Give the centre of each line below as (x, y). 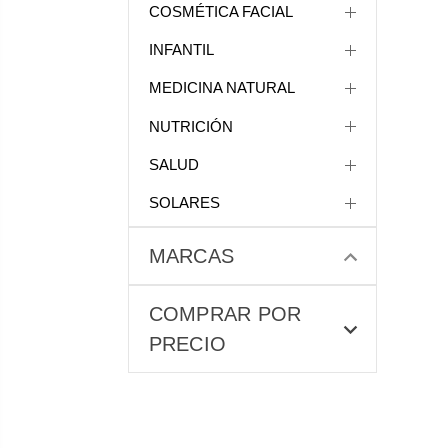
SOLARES (184, 203)
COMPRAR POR (225, 314)
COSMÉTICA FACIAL (220, 11)
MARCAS (191, 256)
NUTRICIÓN (190, 126)
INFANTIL (181, 50)
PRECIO (187, 344)
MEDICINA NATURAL (221, 88)
